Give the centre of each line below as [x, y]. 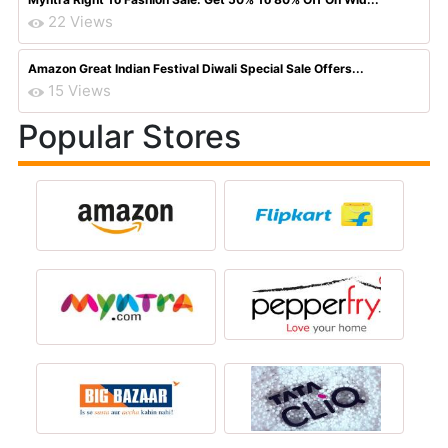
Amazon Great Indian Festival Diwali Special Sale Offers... [196, 68]
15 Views [79, 90]
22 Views [80, 21]
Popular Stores [129, 136]
